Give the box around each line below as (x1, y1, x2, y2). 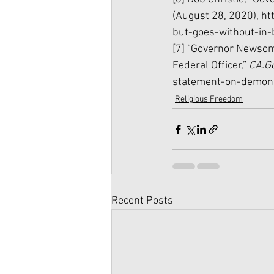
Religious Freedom (175, 94, 243, 105)
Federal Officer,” (172, 59, 249, 73)
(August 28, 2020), (172, 10, 261, 23)
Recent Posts (111, 194, 173, 208)
